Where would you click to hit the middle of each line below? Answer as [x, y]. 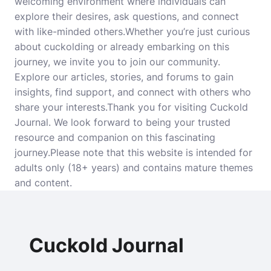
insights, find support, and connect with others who [133, 92]
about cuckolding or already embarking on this [122, 47]
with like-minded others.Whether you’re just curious [132, 31]
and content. [43, 183]
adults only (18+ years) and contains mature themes [134, 168]
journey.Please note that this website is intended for [133, 152]
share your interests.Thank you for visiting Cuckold [131, 107]
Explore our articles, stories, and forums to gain [124, 77]
